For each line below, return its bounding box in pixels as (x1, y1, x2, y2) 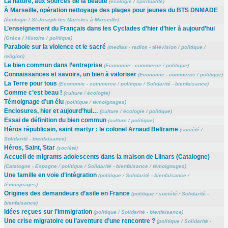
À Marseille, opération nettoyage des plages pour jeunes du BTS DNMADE (4, 6, 218, 14)
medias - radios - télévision (108, 44, 177, 50)
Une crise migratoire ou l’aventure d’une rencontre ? (4, 217, 155, 224)
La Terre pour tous (4, 79, 57, 87)
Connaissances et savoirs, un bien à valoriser (4, 70, 136, 78)
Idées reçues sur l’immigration (4, 208, 92, 215)
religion (4, 53, 23, 59)
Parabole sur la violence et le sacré (4, 43, 106, 50)
